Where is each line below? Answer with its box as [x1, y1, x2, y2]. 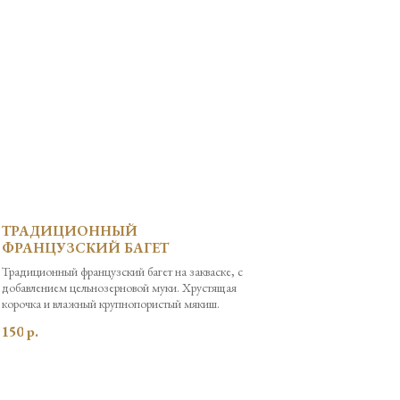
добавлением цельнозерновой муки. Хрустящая [2, 279, 237, 296]
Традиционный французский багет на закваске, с [2, 263, 243, 279]
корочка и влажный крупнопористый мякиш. [2, 296, 220, 312]
